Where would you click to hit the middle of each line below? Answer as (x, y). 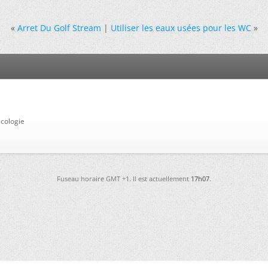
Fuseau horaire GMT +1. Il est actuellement (124, 179)
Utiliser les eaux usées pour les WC (181, 28)
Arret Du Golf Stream (59, 28)
